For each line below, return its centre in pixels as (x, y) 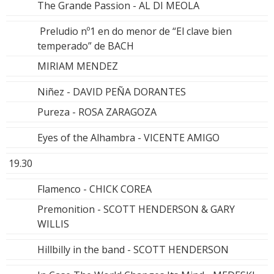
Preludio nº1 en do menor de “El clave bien (135, 31)
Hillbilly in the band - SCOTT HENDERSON (133, 249)
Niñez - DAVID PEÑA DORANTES (112, 91)
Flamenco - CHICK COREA (94, 189)
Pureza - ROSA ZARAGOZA (97, 112)
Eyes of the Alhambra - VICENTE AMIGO (128, 137)
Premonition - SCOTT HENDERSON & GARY (136, 209)
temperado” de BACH (86, 46)
